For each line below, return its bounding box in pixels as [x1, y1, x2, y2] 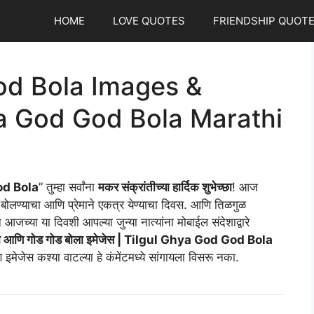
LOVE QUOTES [113, 14, 185, 27]
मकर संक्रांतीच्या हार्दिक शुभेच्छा [98, 180, 232, 194]
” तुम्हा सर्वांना [39, 180, 98, 194]
